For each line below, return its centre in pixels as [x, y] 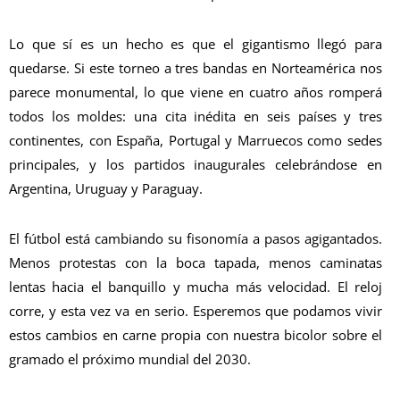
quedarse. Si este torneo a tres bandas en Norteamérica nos [196, 67]
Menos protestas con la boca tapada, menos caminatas [196, 263]
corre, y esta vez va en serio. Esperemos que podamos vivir [196, 311]
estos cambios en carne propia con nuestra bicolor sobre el [196, 335]
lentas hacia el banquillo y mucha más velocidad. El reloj [196, 287]
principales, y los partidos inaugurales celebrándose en [196, 164]
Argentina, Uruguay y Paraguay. [106, 188]
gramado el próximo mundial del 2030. [130, 359]
